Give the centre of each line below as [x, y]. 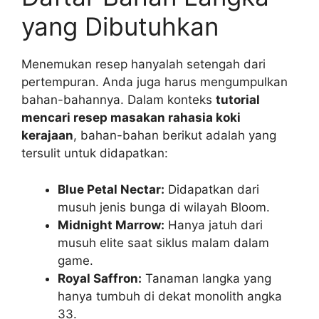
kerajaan [47, 136]
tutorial [238, 100]
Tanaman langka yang [206, 278]
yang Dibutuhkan [120, 27]
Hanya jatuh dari [214, 225]
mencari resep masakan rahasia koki [131, 118]
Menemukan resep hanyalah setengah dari [143, 64]
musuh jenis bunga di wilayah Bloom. [164, 207]
